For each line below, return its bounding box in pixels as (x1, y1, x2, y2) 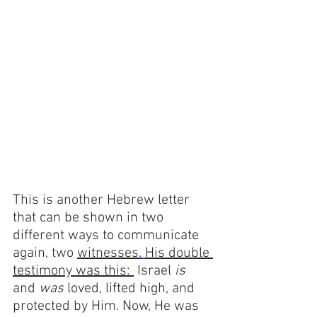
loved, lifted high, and (67, 280, 198, 298)
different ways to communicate (13, 227, 202, 245)
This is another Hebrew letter (13, 192, 193, 209)
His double (145, 245, 213, 263)
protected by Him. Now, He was (13, 298, 202, 316)
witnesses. (77, 245, 142, 263)
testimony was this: (13, 263, 134, 280)
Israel (134, 263, 175, 280)
